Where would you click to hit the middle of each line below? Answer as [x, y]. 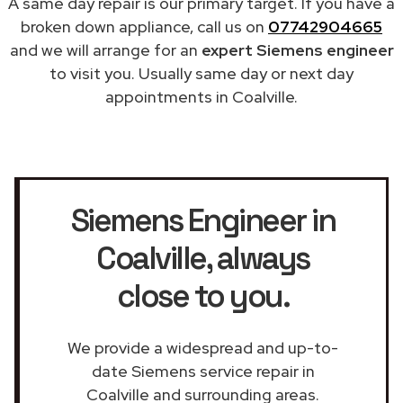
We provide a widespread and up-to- [203, 347]
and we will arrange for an [105, 49]
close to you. [203, 296]
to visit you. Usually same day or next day [201, 73]
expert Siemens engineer [297, 49]
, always [257, 258]
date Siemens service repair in [203, 371]
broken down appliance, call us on [144, 26]
